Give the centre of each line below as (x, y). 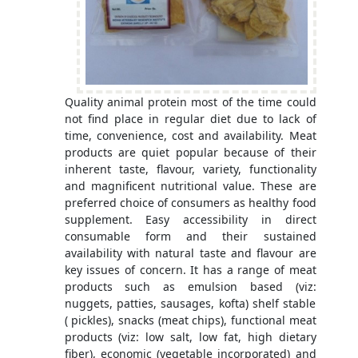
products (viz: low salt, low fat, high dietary (190, 337)
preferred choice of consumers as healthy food (190, 203)
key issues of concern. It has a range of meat (190, 270)
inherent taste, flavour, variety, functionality (190, 169)
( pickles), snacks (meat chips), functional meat (190, 320)
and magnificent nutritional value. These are (190, 186)
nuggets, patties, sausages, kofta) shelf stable (190, 304)
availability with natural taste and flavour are (190, 253)
